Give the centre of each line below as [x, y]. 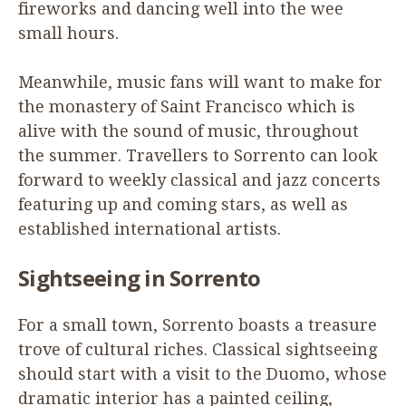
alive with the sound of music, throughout [188, 130]
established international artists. [150, 228]
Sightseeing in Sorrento [142, 277]
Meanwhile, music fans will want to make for [200, 82]
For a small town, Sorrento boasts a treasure [198, 324]
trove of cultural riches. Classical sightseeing [198, 349]
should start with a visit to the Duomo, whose [203, 373]
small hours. [68, 33]
